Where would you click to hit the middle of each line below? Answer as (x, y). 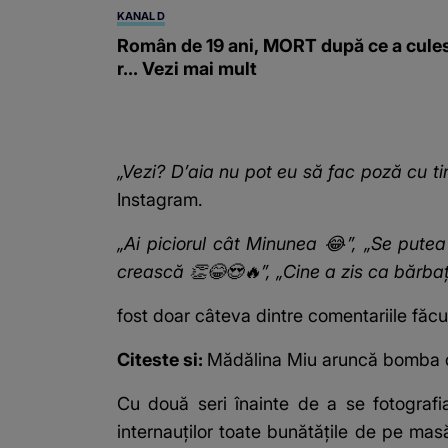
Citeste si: (162, 360)
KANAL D (141, 16)
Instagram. (160, 200)
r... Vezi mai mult (187, 69)
